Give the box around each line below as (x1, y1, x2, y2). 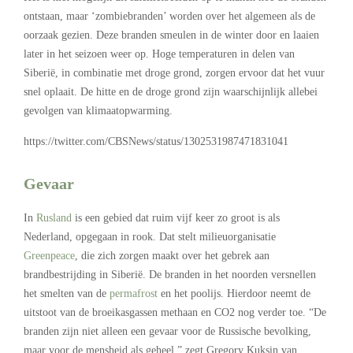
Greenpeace (24, 249, 75, 262)
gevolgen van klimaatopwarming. (24, 104, 173, 117)
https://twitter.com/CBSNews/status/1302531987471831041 (24, 135, 288, 147)
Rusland (36, 211, 72, 224)
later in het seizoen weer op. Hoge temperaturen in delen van (24, 47, 295, 60)
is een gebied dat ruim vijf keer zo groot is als (72, 211, 280, 224)
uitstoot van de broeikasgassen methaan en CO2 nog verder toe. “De (24, 306, 326, 318)
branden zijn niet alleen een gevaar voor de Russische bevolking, (24, 325, 311, 337)
